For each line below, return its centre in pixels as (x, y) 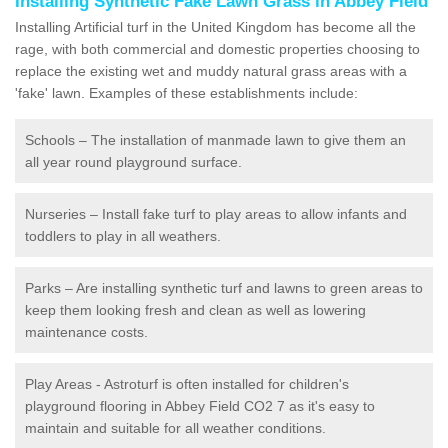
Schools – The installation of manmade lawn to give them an (215, 139)
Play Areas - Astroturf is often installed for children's (187, 383)
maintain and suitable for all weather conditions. (175, 427)
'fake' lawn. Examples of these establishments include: (186, 92)
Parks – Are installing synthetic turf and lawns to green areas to (224, 287)
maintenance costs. (86, 331)
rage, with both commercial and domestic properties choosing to (217, 48)
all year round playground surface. (133, 161)
